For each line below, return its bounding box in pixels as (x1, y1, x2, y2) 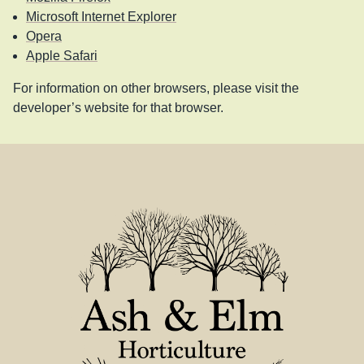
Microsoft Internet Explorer (26, 9, 176, 24)
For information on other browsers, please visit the (13, 80, 299, 95)
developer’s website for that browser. (13, 100, 223, 115)
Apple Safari (26, 48, 97, 63)
